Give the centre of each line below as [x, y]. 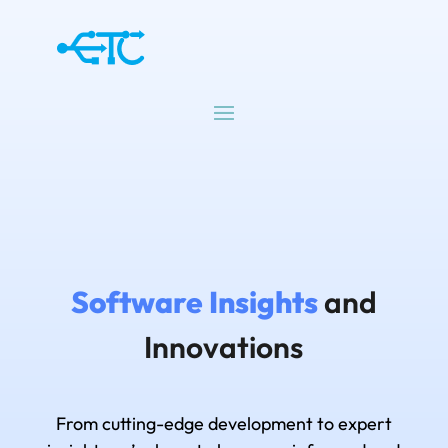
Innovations [224, 347]
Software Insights [194, 302]
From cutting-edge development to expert [223, 423]
